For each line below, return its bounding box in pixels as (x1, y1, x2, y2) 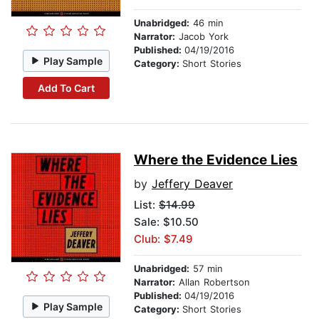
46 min (189, 17, 224, 29)
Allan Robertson (175, 276, 250, 288)
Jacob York (175, 31, 229, 43)
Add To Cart (37, 81, 95, 94)
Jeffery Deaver (152, 177, 233, 192)
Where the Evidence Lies (134, 152, 298, 169)
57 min (189, 263, 223, 275)
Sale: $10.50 (134, 215, 199, 229)
